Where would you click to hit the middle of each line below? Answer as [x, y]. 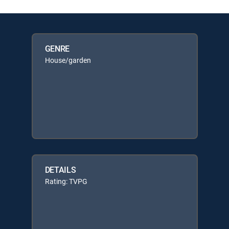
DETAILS [60, 170]
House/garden [68, 60]
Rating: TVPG [66, 181]
